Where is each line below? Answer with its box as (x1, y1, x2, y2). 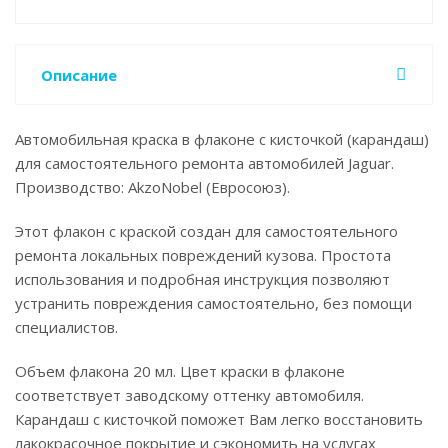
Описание (41, 65, 117, 85)
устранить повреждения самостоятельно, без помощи (15, 293, 412, 313)
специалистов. (15, 317, 118, 337)
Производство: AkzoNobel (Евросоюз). (15, 177, 290, 197)
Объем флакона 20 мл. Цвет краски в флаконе (15, 361, 345, 381)
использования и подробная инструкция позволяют (15, 269, 390, 289)
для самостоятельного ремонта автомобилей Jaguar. (15, 153, 394, 173)
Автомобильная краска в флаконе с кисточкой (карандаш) (15, 129, 429, 149)
